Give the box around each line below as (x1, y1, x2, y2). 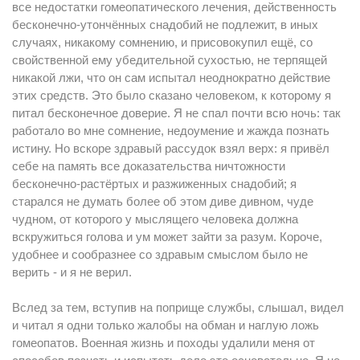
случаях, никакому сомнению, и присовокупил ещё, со (12, 35, 313, 49)
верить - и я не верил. (12, 265, 132, 279)
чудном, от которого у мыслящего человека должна (12, 212, 298, 226)
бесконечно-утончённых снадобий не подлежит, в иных (12, 18, 318, 31)
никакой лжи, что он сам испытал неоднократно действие (12, 71, 330, 84)
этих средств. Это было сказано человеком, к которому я (12, 88, 331, 102)
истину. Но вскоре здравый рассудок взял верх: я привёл (12, 141, 329, 155)
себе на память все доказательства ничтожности (12, 159, 285, 173)
